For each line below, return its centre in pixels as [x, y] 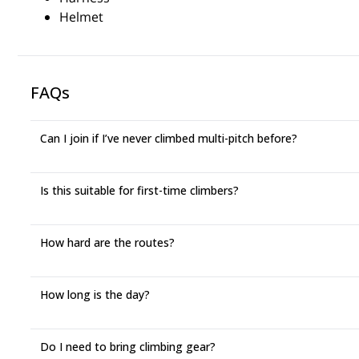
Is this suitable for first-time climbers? [139, 190]
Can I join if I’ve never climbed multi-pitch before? [169, 138]
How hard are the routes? [107, 242]
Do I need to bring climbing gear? [128, 347]
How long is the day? [95, 294]
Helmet [81, 17]
